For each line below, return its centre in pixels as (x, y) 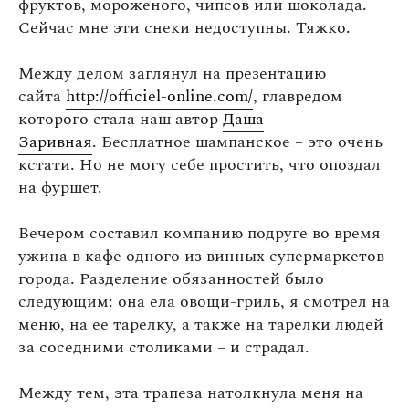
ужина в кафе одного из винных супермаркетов (201, 256)
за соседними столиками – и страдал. (164, 347)
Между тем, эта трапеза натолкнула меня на (191, 393)
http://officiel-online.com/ (159, 96)
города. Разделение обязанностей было (171, 278)
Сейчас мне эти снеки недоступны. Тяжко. (184, 27)
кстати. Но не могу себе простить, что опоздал (199, 164)
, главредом (298, 96)
